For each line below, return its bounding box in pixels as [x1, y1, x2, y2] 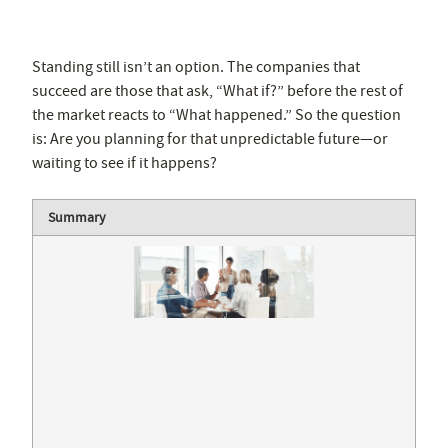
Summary [48, 207, 107, 226]
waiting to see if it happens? [32, 152, 217, 173]
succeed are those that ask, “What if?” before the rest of [32, 80, 403, 101]
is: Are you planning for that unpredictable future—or [32, 128, 388, 149]
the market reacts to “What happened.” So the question [32, 104, 401, 125]
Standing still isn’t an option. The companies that [32, 56, 360, 77]
